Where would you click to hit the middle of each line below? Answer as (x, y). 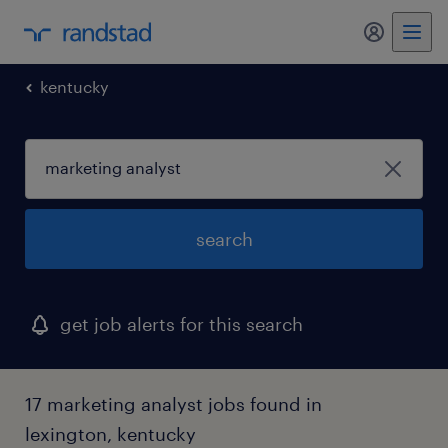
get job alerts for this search (181, 324)
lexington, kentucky (110, 434)
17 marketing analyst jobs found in (173, 404)
